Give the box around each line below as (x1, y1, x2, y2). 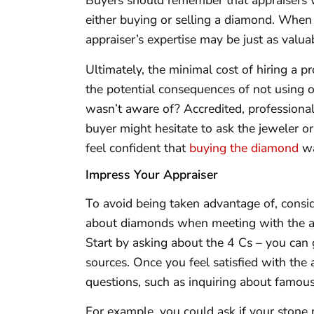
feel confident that (86, 139, 189, 156)
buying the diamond (189, 139, 299, 156)
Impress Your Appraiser (86, 165, 218, 183)
